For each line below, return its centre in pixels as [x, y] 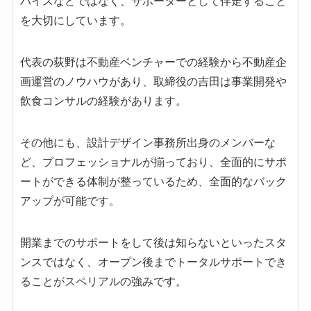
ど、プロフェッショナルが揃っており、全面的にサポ [153, 162]
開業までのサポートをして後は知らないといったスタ [153, 242]
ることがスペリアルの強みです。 [103, 281]
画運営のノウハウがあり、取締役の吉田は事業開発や [153, 81]
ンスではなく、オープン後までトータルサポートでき [153, 262]
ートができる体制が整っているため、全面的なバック [153, 181]
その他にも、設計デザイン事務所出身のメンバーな [148, 142]
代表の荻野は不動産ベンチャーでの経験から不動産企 [153, 62]
